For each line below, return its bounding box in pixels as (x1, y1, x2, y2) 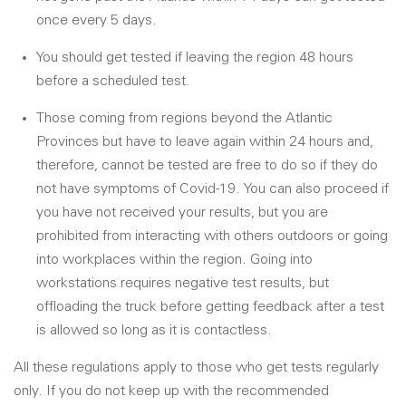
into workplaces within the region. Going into (36, 253, 313, 266)
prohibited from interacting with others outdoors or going (36, 229, 388, 243)
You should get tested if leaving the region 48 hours (36, 51, 353, 64)
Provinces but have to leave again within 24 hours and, (36, 135, 373, 149)
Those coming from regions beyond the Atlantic (36, 111, 333, 125)
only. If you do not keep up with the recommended (14, 384, 329, 398)
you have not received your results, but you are (36, 206, 328, 219)
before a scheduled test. (36, 74, 190, 88)
